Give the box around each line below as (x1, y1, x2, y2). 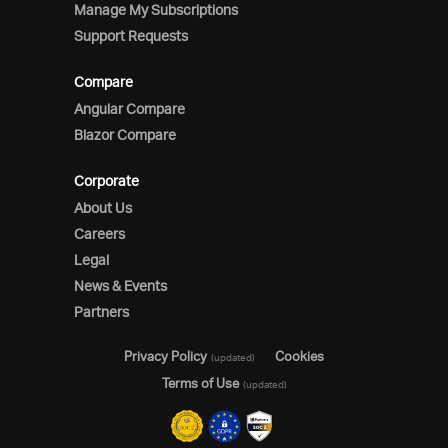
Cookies (275, 348, 324, 365)
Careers (74, 225, 125, 242)
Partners (74, 303, 129, 320)
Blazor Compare (74, 126, 176, 143)
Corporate (74, 172, 139, 189)
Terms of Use (161, 374, 239, 391)
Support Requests (74, 27, 188, 44)
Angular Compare (74, 100, 185, 117)
